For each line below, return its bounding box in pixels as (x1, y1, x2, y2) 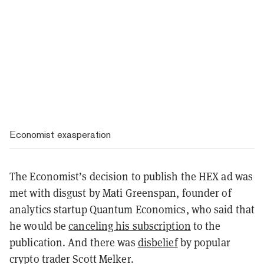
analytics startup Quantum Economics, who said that (9, 202, 255, 216)
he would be (9, 218, 69, 233)
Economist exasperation (9, 128, 111, 140)
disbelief (137, 235, 178, 249)
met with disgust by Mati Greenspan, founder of (9, 185, 232, 200)
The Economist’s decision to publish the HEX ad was (9, 169, 253, 183)
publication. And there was (9, 235, 138, 249)
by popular (177, 235, 230, 249)
